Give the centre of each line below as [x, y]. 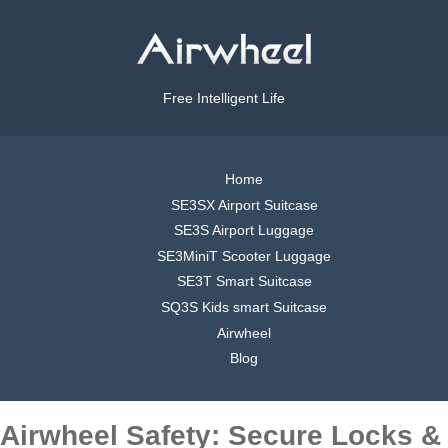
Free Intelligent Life [224, 98]
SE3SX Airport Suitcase [244, 204]
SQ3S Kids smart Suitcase [244, 306]
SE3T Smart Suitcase [244, 281]
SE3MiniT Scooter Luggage [244, 255]
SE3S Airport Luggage [244, 230]
